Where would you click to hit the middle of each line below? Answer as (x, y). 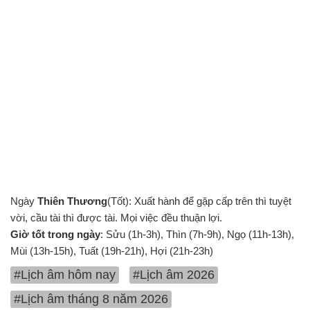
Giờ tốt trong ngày (55, 234)
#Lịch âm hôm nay (65, 275)
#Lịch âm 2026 (174, 275)
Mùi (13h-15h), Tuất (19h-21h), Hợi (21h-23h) (112, 251)
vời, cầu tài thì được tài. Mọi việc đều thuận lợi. (116, 218)
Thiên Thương (72, 201)
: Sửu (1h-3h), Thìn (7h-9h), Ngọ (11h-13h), (197, 234)
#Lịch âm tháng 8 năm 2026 (91, 299)
